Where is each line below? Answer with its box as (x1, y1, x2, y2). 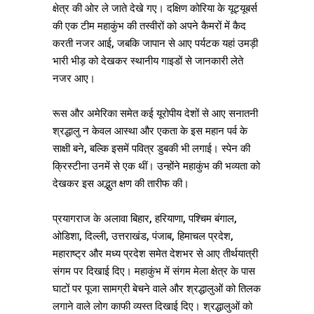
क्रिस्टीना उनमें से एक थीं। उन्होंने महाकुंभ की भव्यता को (53, 159, 260, 172)
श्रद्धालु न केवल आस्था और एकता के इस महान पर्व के (53, 124, 247, 137)
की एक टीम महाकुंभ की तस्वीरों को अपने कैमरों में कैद (53, 19, 246, 32)
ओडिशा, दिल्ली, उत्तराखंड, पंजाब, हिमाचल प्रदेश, (53, 229, 233, 243)
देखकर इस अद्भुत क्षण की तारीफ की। (53, 177, 189, 190)
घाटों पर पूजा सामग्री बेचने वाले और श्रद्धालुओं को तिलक (53, 282, 261, 295)
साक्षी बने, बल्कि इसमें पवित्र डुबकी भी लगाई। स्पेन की (53, 142, 250, 155)
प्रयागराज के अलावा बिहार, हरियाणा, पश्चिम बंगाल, (53, 212, 237, 225)
